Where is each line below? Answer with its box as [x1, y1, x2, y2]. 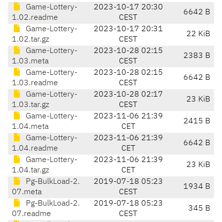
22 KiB [186, 30, 210, 39]
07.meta [12, 188, 42, 197]
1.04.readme [12, 145, 58, 153]
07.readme [12, 210, 51, 219]
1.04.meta [12, 123, 49, 131]
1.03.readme [12, 79, 58, 88]
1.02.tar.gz [12, 36, 49, 44]
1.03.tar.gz [12, 101, 49, 110]
